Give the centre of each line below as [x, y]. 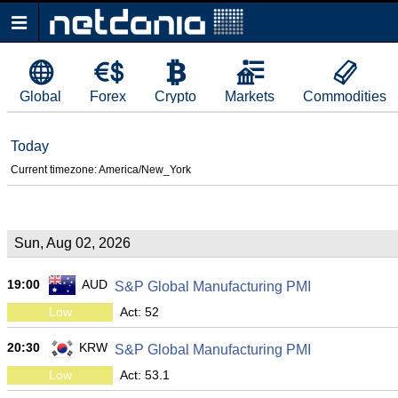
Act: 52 [139, 312]
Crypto [175, 96]
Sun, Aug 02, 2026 [72, 243]
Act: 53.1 [145, 375]
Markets [250, 96]
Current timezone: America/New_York [100, 170]
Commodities [345, 96]
